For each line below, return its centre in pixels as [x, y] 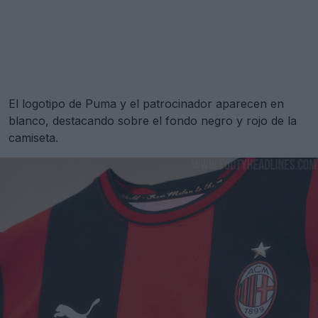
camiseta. [33, 137]
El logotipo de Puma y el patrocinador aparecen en [146, 103]
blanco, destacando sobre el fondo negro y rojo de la [153, 120]
